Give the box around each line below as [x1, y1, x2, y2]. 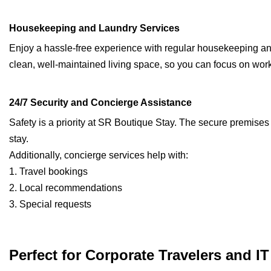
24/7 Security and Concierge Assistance [9, 97, 192, 108]
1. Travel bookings [9, 166, 88, 177]
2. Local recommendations [9, 183, 122, 194]
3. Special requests [9, 199, 91, 210]
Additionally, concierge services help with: [9, 150, 188, 161]
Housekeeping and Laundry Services [9, 23, 180, 34]
